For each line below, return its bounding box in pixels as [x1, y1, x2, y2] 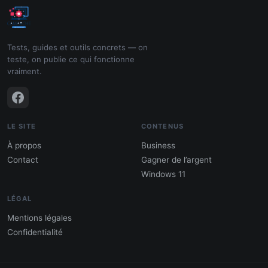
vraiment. [7, 66, 42, 76]
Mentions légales [7, 212, 72, 223]
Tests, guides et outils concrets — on [7, 42, 148, 52]
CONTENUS [141, 121, 184, 130]
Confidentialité [7, 227, 63, 237]
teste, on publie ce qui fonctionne [7, 54, 135, 64]
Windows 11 [141, 169, 185, 179]
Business [141, 140, 175, 150]
